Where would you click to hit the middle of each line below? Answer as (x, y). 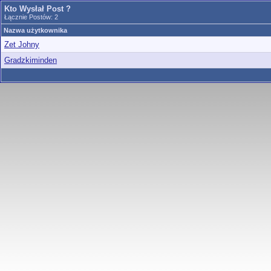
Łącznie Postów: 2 (31, 17)
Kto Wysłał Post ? (38, 9)
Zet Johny (22, 44)
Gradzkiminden (31, 60)
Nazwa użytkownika (35, 30)
